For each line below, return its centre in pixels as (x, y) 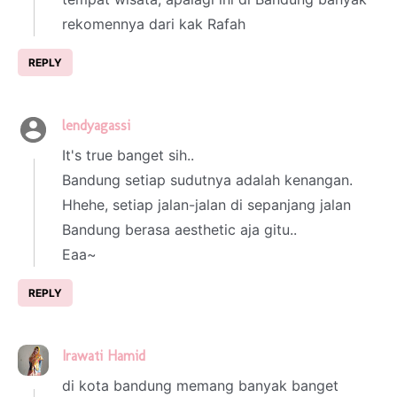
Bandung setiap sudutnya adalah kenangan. (207, 180)
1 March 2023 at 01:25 (197, 127)
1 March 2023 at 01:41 (212, 357)
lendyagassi (96, 126)
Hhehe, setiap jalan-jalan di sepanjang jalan (206, 205)
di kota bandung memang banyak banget (200, 385)
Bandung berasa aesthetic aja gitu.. (179, 230)
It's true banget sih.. (128, 156)
